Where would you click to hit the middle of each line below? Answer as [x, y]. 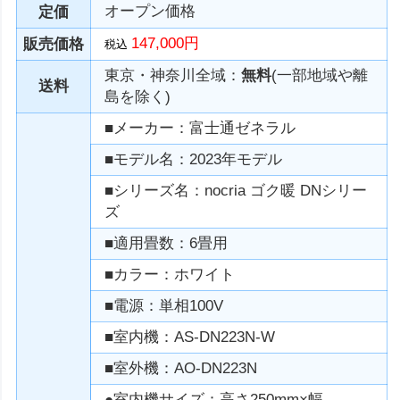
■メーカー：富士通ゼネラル [200, 128]
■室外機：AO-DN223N [181, 368]
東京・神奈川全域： [173, 75]
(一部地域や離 [320, 75]
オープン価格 [150, 11]
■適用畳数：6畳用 [167, 243]
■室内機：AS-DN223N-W [190, 337]
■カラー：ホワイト [170, 275]
